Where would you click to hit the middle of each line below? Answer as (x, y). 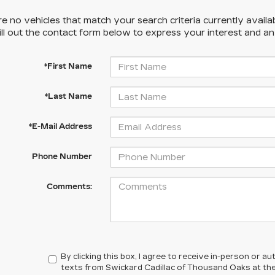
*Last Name (68, 96)
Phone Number (62, 157)
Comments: (69, 187)
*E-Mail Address (60, 126)
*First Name (68, 66)
